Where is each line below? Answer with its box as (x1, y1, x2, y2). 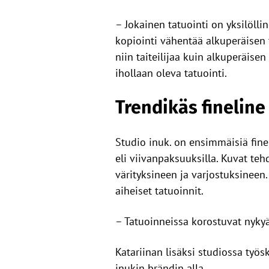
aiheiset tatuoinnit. (115, 184, 204, 198)
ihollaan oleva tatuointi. (115, 66, 227, 80)
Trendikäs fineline (115, 97, 265, 118)
